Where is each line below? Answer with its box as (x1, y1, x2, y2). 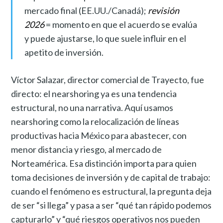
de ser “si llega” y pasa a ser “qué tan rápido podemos (11, 200, 212, 211)
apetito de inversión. (24, 47, 104, 58)
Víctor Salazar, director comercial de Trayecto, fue (11, 74, 205, 86)
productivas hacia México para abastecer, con (11, 130, 187, 141)
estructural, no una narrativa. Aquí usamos (11, 102, 174, 113)
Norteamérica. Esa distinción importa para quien (11, 158, 197, 169)
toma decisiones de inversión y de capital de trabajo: (11, 172, 211, 183)
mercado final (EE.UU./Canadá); (24, 5, 148, 16)
